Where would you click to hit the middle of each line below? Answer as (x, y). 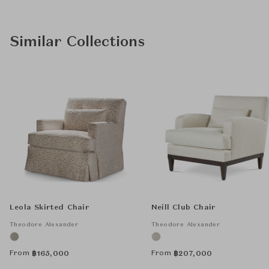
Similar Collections (77, 43)
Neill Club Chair (184, 208)
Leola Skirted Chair (50, 208)
